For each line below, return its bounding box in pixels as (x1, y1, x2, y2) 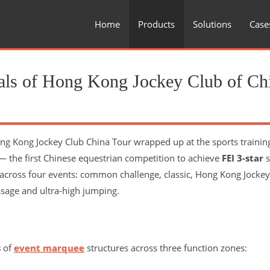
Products (138, 18, 175, 30)
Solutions (193, 18, 231, 30)
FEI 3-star (222, 152, 263, 164)
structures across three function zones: (84, 242, 247, 254)
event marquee (14, 242, 84, 254)
